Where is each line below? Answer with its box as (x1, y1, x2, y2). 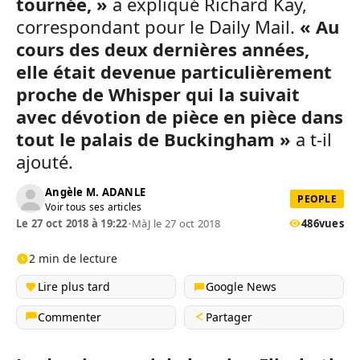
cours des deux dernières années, (16, 37, 309, 61)
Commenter (38, 309, 101, 325)
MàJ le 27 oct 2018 (132, 216, 221, 231)
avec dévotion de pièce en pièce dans (16, 104, 343, 129)
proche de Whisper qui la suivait (16, 82, 300, 106)
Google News (206, 279, 276, 294)
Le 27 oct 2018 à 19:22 (16, 216, 128, 231)
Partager (206, 309, 252, 325)
